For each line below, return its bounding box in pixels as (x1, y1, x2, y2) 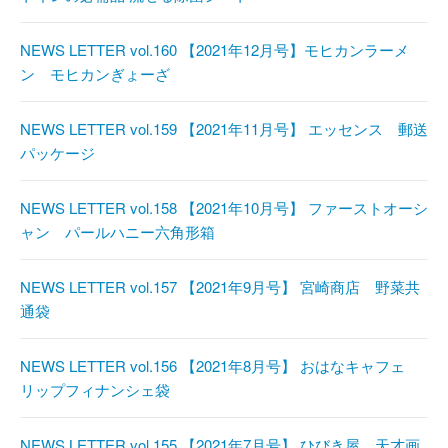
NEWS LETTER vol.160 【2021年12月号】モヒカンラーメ (20, 39, 409, 61)
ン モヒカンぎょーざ (20, 63, 170, 85)
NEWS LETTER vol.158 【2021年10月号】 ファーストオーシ (20, 197, 428, 219)
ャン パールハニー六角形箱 (20, 221, 215, 243)
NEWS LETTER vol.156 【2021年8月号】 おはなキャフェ (20, 355, 420, 377)
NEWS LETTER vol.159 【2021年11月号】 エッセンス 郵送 (20, 118, 428, 140)
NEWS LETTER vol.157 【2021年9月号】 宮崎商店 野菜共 (20, 276, 420, 298)
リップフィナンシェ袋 (20, 379, 170, 401)
